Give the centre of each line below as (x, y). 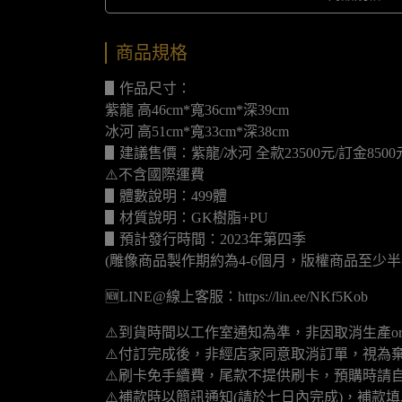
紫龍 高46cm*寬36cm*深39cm (197, 110)
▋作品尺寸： (148, 88)
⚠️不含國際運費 (155, 175)
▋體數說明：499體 (166, 196)
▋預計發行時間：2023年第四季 (205, 239)
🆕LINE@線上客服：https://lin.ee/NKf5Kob (236, 297)
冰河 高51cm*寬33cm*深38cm (197, 131)
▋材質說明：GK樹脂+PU (187, 218)
